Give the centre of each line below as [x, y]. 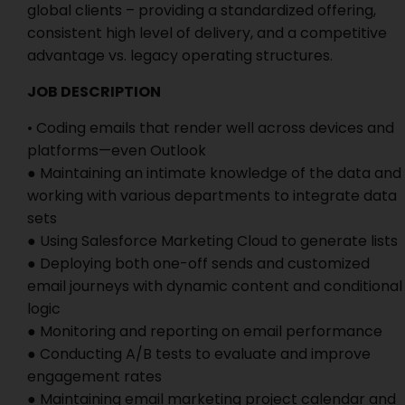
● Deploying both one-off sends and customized [198, 264]
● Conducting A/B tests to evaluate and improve [199, 354]
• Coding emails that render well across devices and [211, 128]
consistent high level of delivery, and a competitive [207, 33]
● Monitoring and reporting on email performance [205, 331]
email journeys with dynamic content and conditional [215, 286]
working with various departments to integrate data [212, 196]
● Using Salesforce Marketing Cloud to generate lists [212, 241]
